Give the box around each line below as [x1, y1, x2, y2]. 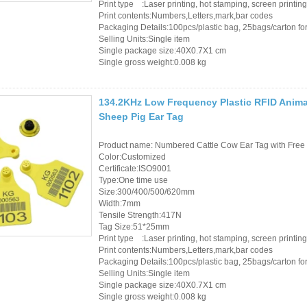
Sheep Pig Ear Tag [99, 110, 184, 122]
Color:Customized [99, 151, 166, 162]
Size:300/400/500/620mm [99, 186, 195, 197]
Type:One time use [99, 175, 168, 185]
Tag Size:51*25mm [99, 221, 169, 232]
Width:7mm [99, 198, 140, 208]
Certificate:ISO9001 [99, 163, 171, 173]
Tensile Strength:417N [99, 210, 182, 220]
